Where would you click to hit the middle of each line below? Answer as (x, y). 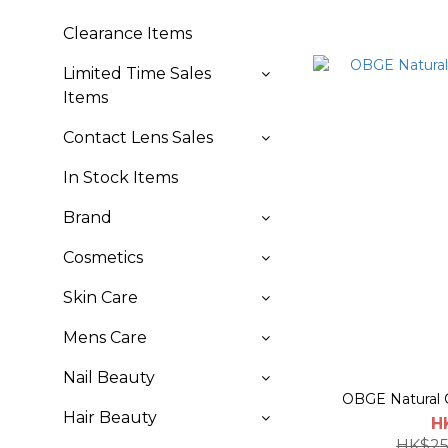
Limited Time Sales (137, 73)
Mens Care (105, 337)
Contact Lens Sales (138, 137)
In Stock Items (120, 177)
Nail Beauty (109, 377)
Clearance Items (127, 33)
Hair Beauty (110, 417)
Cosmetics (103, 257)
